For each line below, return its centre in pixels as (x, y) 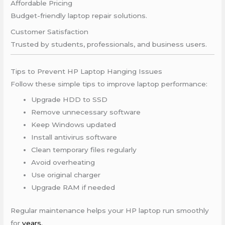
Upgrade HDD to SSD (70, 100)
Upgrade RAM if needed (73, 188)
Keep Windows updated (74, 125)
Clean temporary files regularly (84, 150)
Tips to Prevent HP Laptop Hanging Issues (87, 71)
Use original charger (66, 175)
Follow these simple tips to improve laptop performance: (109, 84)
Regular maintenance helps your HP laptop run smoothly (110, 210)
